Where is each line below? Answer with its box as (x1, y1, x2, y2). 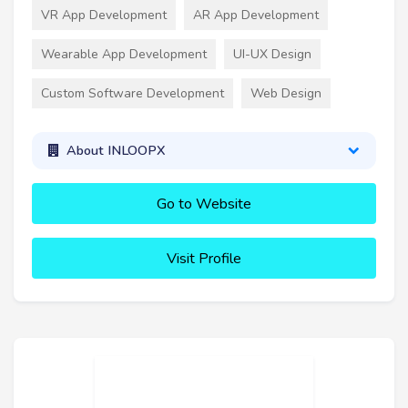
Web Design (250, 84, 321, 102)
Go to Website (157, 193, 251, 214)
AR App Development (193, 5, 319, 24)
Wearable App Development (41, 45, 207, 63)
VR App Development (41, 5, 167, 24)
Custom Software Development (41, 84, 224, 102)
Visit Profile (167, 248, 241, 269)
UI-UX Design (233, 45, 311, 63)
